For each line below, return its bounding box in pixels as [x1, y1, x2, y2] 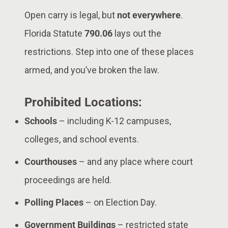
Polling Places [24, 196, 83, 208]
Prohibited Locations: [24, 95, 142, 109]
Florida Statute [24, 27, 84, 39]
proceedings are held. [24, 174, 111, 185]
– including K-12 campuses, [57, 115, 171, 126]
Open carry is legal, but [24, 9, 117, 20]
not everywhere [117, 9, 181, 20]
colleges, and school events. [24, 133, 139, 145]
